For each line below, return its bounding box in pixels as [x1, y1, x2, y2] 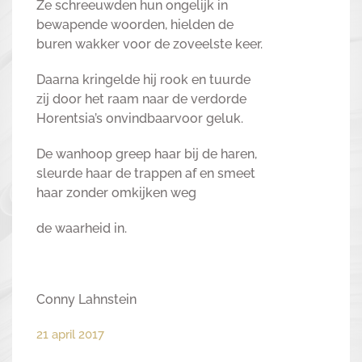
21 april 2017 [36, 327, 104, 342]
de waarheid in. [36, 221, 127, 236]
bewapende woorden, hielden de [36, 17, 234, 32]
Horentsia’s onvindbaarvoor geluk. [36, 111, 243, 126]
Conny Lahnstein [36, 292, 137, 307]
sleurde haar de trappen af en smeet [36, 166, 255, 181]
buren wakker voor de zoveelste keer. [36, 36, 263, 52]
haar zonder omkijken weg [36, 185, 196, 200]
